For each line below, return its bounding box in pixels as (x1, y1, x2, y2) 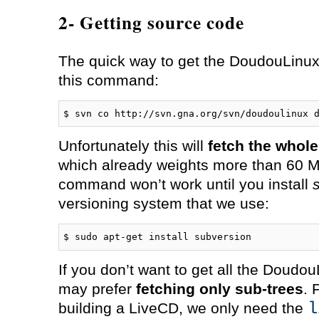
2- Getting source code (58, 9, 244, 36)
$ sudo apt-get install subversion (63, 231, 252, 242)
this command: (58, 71, 159, 89)
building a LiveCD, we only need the (58, 299, 308, 317)
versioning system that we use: (58, 195, 269, 213)
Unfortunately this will (58, 137, 208, 155)
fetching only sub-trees (135, 280, 303, 298)
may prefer (58, 280, 136, 298)
